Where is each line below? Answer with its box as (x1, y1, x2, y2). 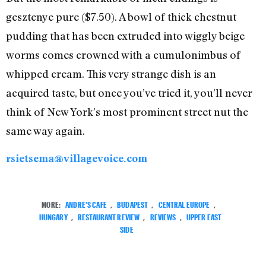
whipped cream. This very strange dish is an (6, 67, 216, 81)
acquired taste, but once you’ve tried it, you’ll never (6, 86, 252, 100)
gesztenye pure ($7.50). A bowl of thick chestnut (6, 10, 236, 24)
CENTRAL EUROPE (158, 197, 210, 210)
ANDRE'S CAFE (65, 197, 107, 210)
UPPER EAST (186, 209, 222, 222)
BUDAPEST (117, 197, 148, 210)
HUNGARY (39, 209, 68, 222)
